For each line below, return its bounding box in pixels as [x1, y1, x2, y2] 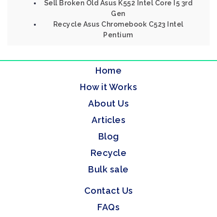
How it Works [80, 82, 137, 92]
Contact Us [84, 186, 133, 196]
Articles [92, 115, 125, 125]
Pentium [103, 31, 133, 39]
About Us [88, 98, 129, 108]
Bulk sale [88, 164, 129, 174]
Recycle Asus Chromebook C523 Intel [53, 20, 184, 28]
